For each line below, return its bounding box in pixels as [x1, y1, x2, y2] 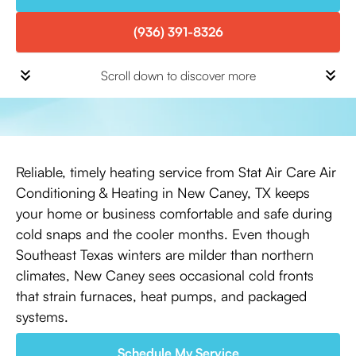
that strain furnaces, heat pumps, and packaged [16, 287, 307, 304]
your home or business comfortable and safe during [16, 204, 332, 222]
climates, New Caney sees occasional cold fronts [16, 266, 314, 284]
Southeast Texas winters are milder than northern [16, 246, 314, 263]
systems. [16, 308, 68, 325]
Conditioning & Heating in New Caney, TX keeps [16, 184, 310, 201]
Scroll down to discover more [100, 68, 256, 83]
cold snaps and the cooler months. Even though [16, 225, 310, 242]
